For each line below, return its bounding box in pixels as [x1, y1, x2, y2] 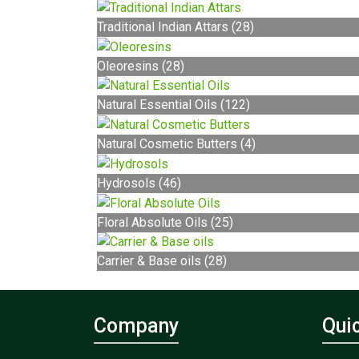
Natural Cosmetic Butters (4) [97, 136, 256, 152]
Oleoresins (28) [97, 58, 184, 74]
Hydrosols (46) [97, 175, 181, 191]
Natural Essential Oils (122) [97, 97, 250, 113]
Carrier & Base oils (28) [97, 253, 227, 269]
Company [94, 314, 179, 338]
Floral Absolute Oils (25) [97, 214, 233, 230]
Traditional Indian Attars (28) [97, 18, 254, 34]
